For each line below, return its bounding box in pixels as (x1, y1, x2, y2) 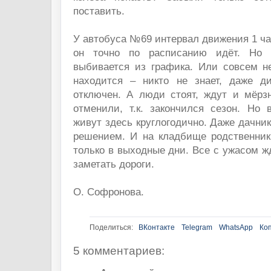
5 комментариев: (73, 244, 165, 258)
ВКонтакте (139, 223, 175, 232)
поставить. (73, 5, 125, 17)
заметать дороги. (73, 158, 154, 170)
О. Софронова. (73, 186, 144, 198)
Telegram (181, 223, 212, 232)
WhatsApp (219, 223, 253, 232)
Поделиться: (90, 223, 133, 232)
